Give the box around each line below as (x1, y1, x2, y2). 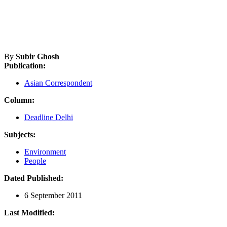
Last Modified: (4, 208, 55, 217)
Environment (24, 147, 66, 156)
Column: (4, 95, 34, 104)
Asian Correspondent (24, 78, 92, 87)
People (24, 156, 46, 165)
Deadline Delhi (24, 112, 73, 122)
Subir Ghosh (16, 52, 59, 61)
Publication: (4, 61, 46, 70)
